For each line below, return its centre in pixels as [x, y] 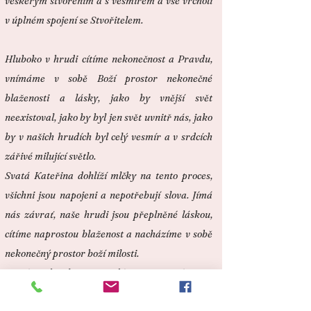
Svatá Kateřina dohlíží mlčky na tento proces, [109, 176]
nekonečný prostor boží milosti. [72, 253]
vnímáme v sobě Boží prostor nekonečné [109, 78]
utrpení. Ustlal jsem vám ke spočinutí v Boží [109, 292]
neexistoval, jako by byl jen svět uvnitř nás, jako [109, 117]
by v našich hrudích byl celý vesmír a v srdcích [109, 137]
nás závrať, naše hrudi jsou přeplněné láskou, [109, 215]
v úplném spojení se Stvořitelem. [74, 20]
